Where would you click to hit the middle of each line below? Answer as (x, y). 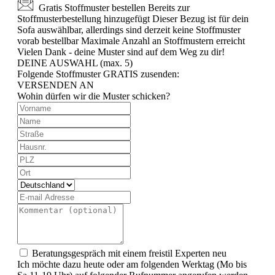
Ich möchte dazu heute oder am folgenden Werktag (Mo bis (132, 265)
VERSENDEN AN (56, 85)
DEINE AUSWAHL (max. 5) (75, 63)
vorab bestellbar (48, 41)
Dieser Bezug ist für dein (200, 19)
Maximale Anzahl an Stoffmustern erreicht (163, 41)
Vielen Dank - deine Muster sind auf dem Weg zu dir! (121, 52)
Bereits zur (169, 8)
